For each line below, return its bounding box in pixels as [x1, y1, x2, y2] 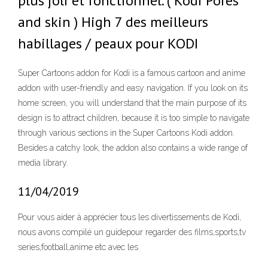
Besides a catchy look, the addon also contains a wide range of [18, 143, 248, 153]
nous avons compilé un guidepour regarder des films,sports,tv [18, 227, 246, 237]
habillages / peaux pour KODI [18, 34, 198, 53]
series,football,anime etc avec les [18, 242, 141, 252]
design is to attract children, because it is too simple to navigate [18, 113, 249, 123]
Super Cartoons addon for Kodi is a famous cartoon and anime [18, 68, 245, 78]
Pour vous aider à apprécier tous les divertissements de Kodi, [18, 212, 241, 223]
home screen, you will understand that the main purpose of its [18, 98, 246, 108]
